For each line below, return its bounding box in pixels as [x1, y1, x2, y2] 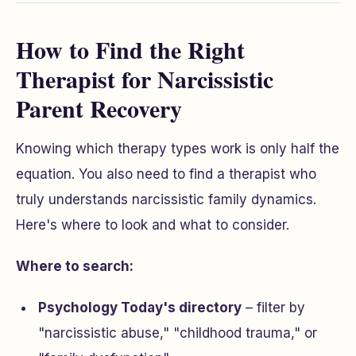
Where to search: [16, 258, 133, 274]
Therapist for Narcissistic [16, 61, 273, 96]
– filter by [242, 300, 305, 315]
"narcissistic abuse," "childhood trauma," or [38, 325, 317, 341]
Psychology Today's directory [38, 300, 242, 315]
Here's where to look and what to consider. [16, 217, 289, 233]
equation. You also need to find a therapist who [16, 166, 316, 182]
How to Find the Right [16, 32, 245, 67]
